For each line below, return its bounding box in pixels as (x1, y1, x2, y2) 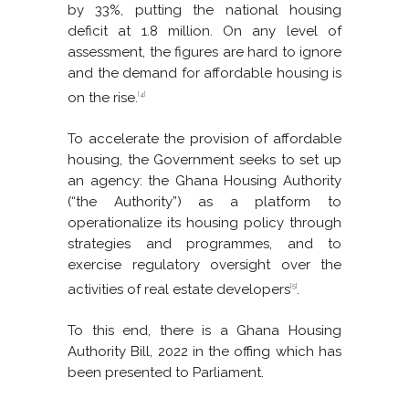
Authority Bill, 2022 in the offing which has (68, 343, 341, 361)
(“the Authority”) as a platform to (68, 194, 341, 211)
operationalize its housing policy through (68, 215, 341, 232)
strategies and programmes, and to (68, 236, 341, 253)
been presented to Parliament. (68, 364, 264, 382)
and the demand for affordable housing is (68, 65, 341, 82)
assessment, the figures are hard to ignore (68, 44, 341, 61)
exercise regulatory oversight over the (68, 257, 341, 274)
